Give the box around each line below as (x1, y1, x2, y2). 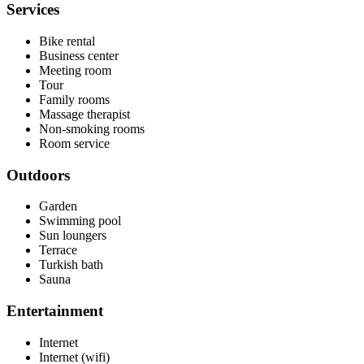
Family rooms (39, 93, 110, 107)
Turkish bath (39, 258, 103, 272)
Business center (39, 49, 119, 63)
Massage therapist (39, 107, 130, 122)
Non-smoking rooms (39, 122, 145, 136)
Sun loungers (39, 228, 106, 243)
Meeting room (39, 63, 111, 78)
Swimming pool (39, 214, 121, 228)
